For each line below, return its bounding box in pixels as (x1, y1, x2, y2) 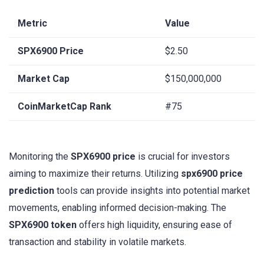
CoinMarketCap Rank (18, 100, 111, 112)
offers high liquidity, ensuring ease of (77, 219, 232, 231)
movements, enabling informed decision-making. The (9, 202, 226, 214)
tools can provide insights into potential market (54, 185, 250, 197)
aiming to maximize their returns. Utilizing (9, 168, 181, 180)
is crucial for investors (136, 151, 230, 163)
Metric (18, 17, 47, 29)
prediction (9, 185, 54, 197)
